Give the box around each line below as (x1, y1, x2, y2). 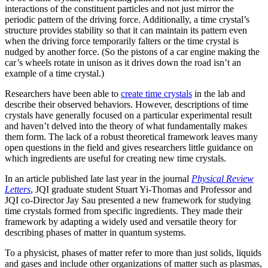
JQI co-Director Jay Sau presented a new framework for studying (5, 195, 251, 206)
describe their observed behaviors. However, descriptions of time (5, 99, 248, 110)
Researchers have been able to (5, 89, 121, 99)
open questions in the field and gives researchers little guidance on (5, 142, 253, 153)
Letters (5, 184, 31, 195)
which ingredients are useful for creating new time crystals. (5, 153, 226, 164)
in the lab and (192, 89, 245, 99)
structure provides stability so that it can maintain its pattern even (5, 25, 247, 36)
